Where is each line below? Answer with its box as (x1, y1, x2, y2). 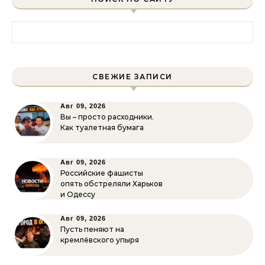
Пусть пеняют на (60, 225, 124, 234)
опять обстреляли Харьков (60, 179, 163, 188)
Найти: (11, 22, 42, 33)
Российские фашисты (60, 169, 143, 177)
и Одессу (60, 190, 95, 199)
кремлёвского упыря (60, 235, 139, 244)
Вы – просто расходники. (60, 112, 154, 121)
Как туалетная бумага (60, 123, 144, 132)
